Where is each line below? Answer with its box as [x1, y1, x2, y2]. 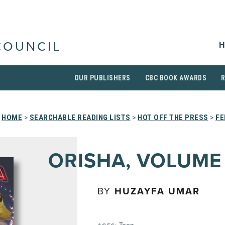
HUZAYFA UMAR [115, 186, 200, 197]
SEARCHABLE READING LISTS [29, 113, 131, 122]
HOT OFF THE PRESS [138, 113, 208, 122]
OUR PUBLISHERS [74, 74, 131, 82]
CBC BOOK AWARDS [145, 74, 206, 82]
